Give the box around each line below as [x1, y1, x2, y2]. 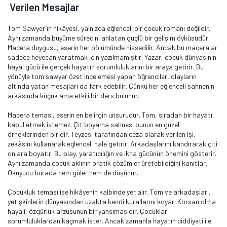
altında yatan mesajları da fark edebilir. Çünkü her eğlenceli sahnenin [8, 82, 214, 90]
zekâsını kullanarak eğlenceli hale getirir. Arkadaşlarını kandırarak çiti [8, 139, 217, 148]
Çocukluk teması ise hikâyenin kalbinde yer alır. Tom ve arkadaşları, [8, 187, 211, 196]
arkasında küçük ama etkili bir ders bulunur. [8, 91, 139, 100]
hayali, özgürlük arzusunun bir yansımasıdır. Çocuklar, [8, 207, 169, 215]
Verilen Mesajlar [10, 1, 79, 13]
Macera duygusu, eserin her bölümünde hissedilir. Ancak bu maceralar [8, 43, 217, 52]
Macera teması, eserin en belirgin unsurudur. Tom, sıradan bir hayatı [8, 110, 212, 119]
